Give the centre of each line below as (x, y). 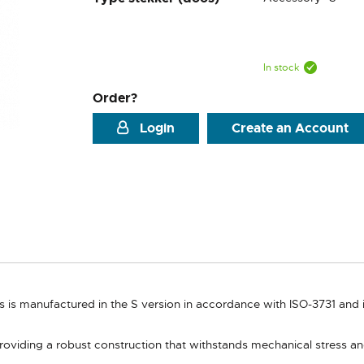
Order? (115, 97)
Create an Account (290, 128)
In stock (282, 68)
